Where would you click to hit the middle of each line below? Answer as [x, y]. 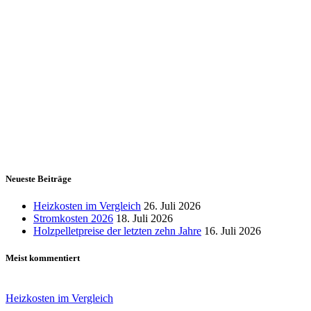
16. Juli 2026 [233, 231]
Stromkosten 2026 [73, 219]
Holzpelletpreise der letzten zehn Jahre [117, 231]
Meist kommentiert [43, 258]
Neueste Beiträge [39, 179]
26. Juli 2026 [172, 206]
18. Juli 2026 [144, 219]
